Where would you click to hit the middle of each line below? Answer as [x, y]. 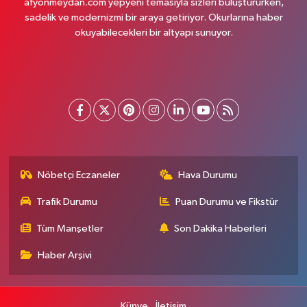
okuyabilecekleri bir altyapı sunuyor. [153, 33]
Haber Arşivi [65, 256]
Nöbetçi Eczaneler [79, 175]
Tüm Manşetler [70, 229]
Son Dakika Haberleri [220, 229]
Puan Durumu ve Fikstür [227, 202]
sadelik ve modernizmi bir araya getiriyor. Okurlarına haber [153, 18]
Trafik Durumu [67, 202]
